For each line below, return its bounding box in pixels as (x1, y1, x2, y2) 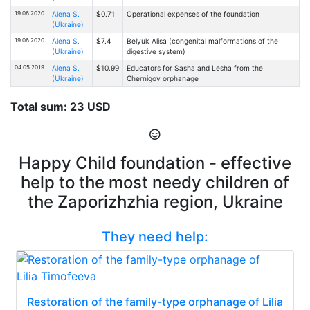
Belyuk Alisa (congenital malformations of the (126, 36, 278, 45)
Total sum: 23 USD (10, 99, 111, 113)
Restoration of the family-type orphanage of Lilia (27, 294, 283, 309)
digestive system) (126, 46, 185, 55)
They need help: (102, 228, 208, 245)
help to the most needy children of (21, 172, 289, 192)
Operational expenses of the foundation (126, 9, 259, 18)
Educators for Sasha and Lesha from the (126, 63, 263, 72)
